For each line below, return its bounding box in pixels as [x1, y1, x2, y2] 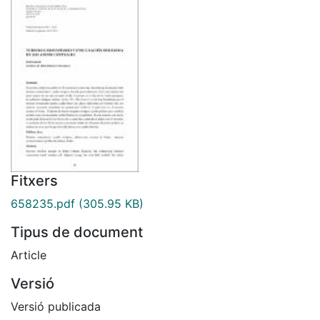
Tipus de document [11, 223, 143, 241]
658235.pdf [11, 196, 75, 211]
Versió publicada [11, 299, 101, 314]
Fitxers [11, 171, 58, 189]
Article [11, 247, 46, 262]
